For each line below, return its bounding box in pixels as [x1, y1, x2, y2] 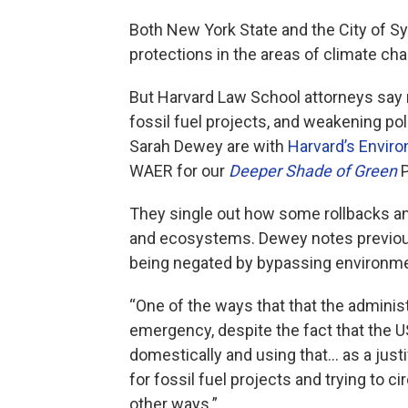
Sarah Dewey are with [129, 136, 288, 156]
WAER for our [129, 160, 229, 180]
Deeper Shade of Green [229, 160, 397, 180]
